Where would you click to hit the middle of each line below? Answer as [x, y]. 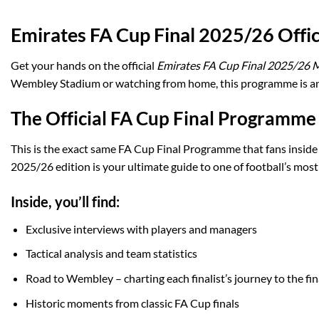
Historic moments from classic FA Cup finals [132, 303]
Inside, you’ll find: [65, 201]
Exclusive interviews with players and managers [141, 229]
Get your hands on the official [84, 66]
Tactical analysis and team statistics [111, 253]
